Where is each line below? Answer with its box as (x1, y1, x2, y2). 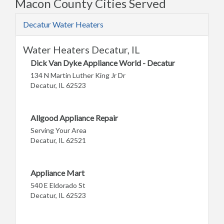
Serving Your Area (30, 125, 86, 134)
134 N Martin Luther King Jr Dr (30, 70, 125, 79)
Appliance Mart (30, 167, 84, 177)
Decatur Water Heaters (23, 19, 103, 29)
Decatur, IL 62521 (30, 135, 86, 144)
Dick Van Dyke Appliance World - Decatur (30, 57, 175, 67)
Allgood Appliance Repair (30, 112, 118, 122)
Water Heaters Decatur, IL (23, 43, 140, 55)
